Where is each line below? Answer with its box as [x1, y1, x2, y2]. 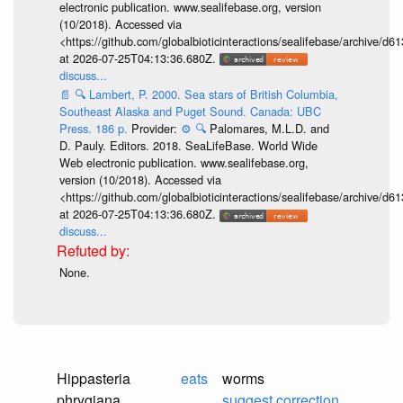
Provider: [130, 120, 181, 138]
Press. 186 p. [58, 120, 131, 138]
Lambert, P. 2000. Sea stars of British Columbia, [88, 85, 338, 103]
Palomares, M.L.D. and [209, 120, 329, 138]
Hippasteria [57, 367, 130, 389]
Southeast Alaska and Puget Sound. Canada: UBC [58, 103, 321, 121]
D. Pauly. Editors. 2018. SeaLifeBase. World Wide [58, 137, 318, 155]
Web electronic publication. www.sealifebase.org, [58, 154, 309, 172]
